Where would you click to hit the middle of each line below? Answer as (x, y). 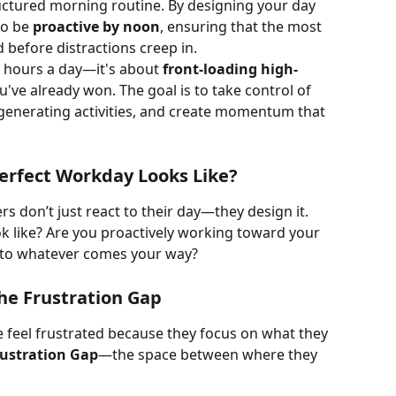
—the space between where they (209, 354)
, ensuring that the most (243, 26)
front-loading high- (230, 69)
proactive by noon (96, 26)
